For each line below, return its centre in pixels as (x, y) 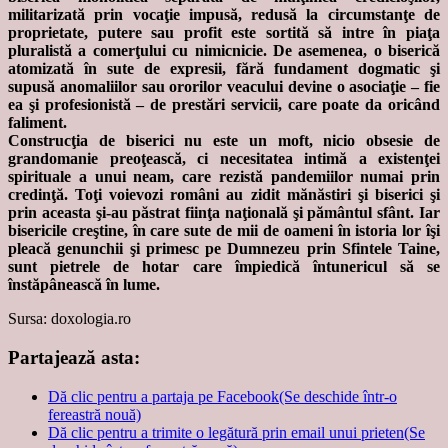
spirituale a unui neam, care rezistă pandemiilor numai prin (224, 177)
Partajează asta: (74, 357)
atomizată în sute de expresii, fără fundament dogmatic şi (224, 69)
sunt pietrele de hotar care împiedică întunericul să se (224, 267)
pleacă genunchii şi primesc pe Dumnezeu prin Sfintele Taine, (224, 249)
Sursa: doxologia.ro (69, 319)
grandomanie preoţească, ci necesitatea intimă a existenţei (224, 159)
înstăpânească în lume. (84, 285)
